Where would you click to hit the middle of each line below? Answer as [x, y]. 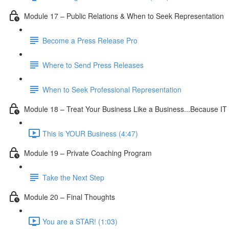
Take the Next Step [73, 177]
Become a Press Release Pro [90, 40]
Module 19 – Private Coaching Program [88, 153]
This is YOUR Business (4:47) [90, 133]
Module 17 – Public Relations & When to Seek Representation [124, 16]
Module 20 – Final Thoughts [70, 197]
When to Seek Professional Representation [112, 89]
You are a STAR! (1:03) [80, 221]
